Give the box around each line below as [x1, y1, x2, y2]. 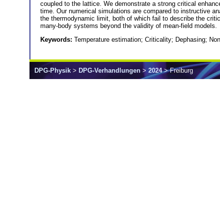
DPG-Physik [34, 66, 71, 74]
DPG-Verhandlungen [79, 66, 140, 74]
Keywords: [40, 36, 74, 44]
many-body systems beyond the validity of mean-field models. [40, 22, 217, 30]
